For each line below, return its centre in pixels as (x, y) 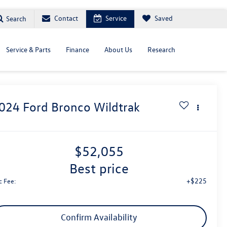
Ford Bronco (57, 107)
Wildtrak (117, 107)
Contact (66, 18)
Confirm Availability (99, 217)
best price (103, 168)
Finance (78, 49)
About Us (118, 49)
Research (161, 49)
